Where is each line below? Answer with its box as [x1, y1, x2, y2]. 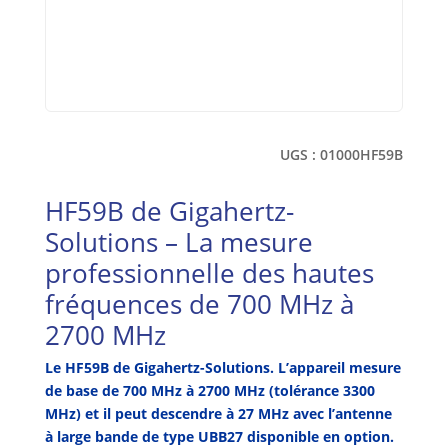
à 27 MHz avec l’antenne [221, 403, 392, 423]
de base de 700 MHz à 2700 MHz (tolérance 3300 [44, 380, 375, 400]
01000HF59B [320, 144, 404, 164]
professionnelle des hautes [44, 254, 374, 291]
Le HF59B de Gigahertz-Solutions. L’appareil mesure [44, 357, 401, 377]
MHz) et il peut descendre [44, 403, 222, 423]
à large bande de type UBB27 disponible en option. [44, 426, 394, 446]
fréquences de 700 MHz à [44, 285, 354, 322]
